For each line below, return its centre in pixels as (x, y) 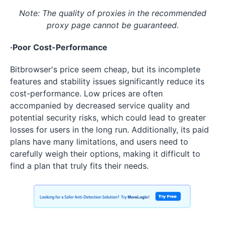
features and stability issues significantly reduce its (107, 81)
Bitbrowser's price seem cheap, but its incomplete (105, 69)
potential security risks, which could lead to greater (108, 117)
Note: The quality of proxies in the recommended (113, 13)
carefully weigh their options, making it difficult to (105, 153)
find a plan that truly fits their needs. (79, 165)
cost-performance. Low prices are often (86, 93)
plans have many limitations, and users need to (99, 141)
